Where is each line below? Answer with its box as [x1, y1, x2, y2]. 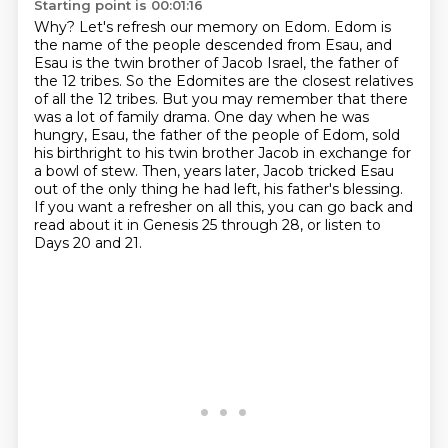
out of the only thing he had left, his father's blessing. [33, 180, 403, 198]
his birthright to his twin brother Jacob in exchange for [33, 144, 411, 162]
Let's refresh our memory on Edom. [78, 18, 334, 36]
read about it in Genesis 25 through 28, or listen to [33, 216, 381, 234]
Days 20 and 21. [33, 234, 142, 252]
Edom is [333, 18, 391, 36]
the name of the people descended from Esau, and [33, 36, 392, 54]
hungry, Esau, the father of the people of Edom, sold [33, 126, 400, 144]
